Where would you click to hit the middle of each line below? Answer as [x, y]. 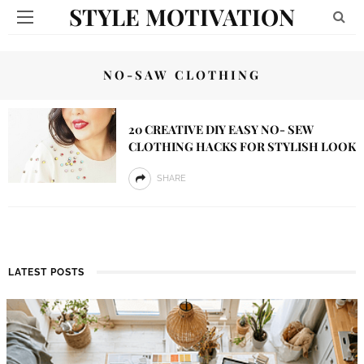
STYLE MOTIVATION [182, 17]
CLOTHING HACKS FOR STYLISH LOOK [242, 146]
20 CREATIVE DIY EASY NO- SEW [221, 129]
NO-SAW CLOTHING [182, 75]
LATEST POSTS [46, 272]
